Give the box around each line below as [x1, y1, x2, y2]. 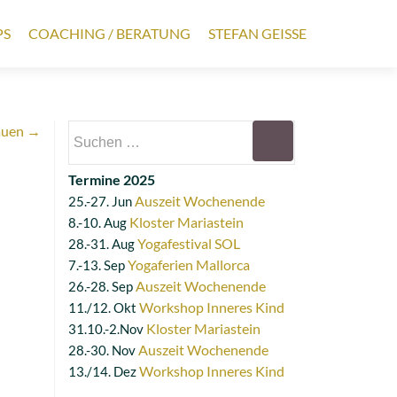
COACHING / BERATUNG [28, 25, 191, 42]
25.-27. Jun [68, 193, 135, 209]
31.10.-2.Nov [68, 321, 146, 337]
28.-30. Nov [68, 342, 138, 358]
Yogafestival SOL [137, 235, 240, 252]
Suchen [67, 121, 112, 138]
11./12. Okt [68, 300, 139, 315]
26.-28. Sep [68, 278, 136, 294]
